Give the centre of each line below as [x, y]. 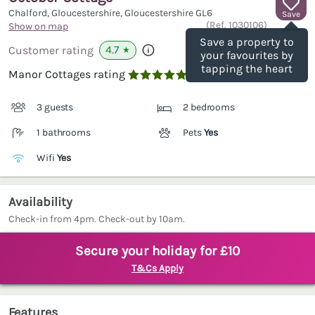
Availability [40, 202]
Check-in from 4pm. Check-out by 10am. [97, 219]
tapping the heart [247, 69]
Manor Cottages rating [67, 75]
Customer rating [51, 51]
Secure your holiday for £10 [157, 251]
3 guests [55, 108]
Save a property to [247, 42]
